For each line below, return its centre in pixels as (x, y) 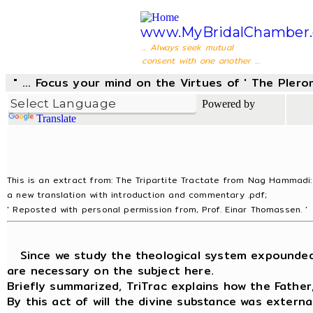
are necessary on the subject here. (110, 271)
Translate (56, 118)
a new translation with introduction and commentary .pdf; (137, 195)
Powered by (226, 104)
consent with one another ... (201, 60)
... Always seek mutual (188, 47)
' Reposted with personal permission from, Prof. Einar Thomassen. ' (158, 209)
